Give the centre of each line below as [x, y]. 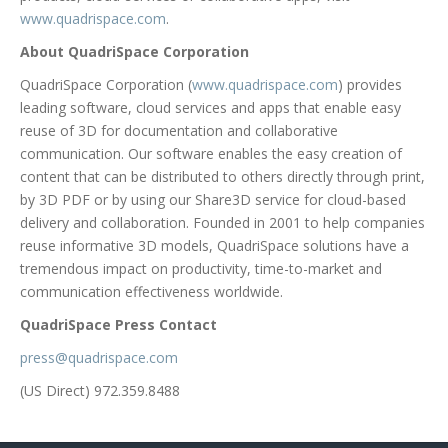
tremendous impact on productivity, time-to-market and [201, 268]
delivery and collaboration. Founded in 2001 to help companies [222, 222]
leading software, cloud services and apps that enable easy [210, 107]
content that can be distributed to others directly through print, [222, 176]
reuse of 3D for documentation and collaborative [179, 130]
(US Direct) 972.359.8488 [100, 390]
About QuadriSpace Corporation [134, 51]
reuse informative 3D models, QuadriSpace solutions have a [214, 245]
